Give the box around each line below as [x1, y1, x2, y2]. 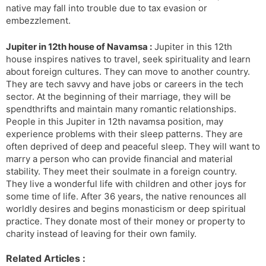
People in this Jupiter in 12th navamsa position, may [6, 115, 223, 127]
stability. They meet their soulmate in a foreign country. [6, 165, 237, 177]
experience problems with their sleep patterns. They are [6, 128, 243, 140]
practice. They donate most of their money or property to [6, 215, 245, 227]
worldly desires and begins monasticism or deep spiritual [6, 202, 246, 214]
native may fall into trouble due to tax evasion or [6, 2, 207, 14]
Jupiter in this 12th [152, 40, 232, 52]
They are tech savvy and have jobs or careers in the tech [6, 78, 243, 90]
